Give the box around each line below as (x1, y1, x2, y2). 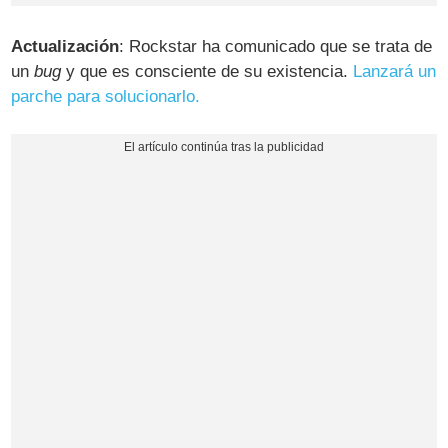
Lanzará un (353, 62, 437, 82)
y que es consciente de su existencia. (61, 62, 354, 82)
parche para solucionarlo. (11, 87, 201, 107)
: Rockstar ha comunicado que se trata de (119, 37, 433, 57)
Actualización (11, 37, 120, 57)
